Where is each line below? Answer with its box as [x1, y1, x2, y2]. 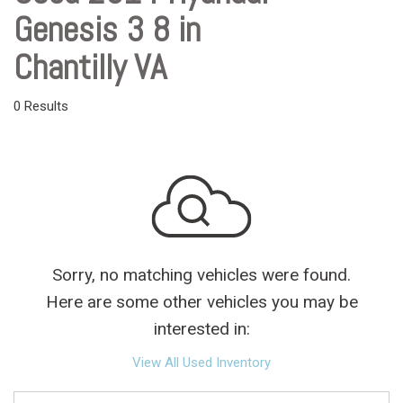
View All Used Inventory [132, 354, 271, 371]
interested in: [153, 318, 250, 339]
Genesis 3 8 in [13, 7, 201, 52]
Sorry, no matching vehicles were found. [52, 264, 351, 285]
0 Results [13, 98, 68, 114]
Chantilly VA [13, 45, 166, 90]
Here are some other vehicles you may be [45, 291, 358, 312]
